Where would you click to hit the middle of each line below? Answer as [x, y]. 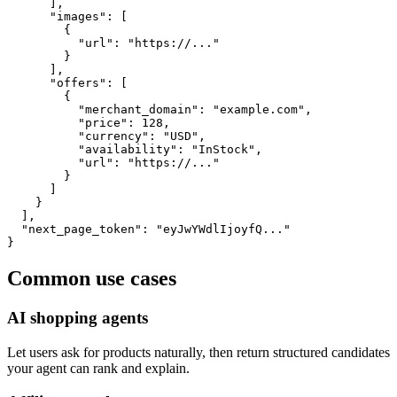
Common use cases [92, 279]
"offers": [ [67, 83]
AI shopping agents [78, 318]
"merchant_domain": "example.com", [160, 110]
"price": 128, [89, 123]
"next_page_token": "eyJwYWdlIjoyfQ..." [149, 230]
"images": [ [67, 17]
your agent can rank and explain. [98, 368]
